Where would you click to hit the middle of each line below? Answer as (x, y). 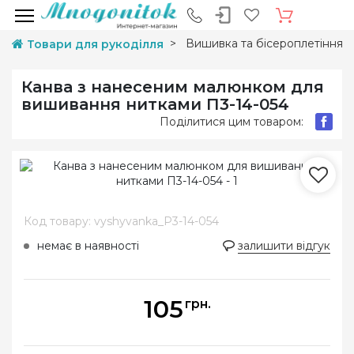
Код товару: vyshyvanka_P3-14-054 (121, 221)
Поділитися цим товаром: (232, 121)
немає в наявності (88, 246)
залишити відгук (284, 246)
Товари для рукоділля (95, 44)
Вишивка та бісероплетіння (264, 43)
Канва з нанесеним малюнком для (173, 87)
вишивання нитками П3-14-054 (155, 104)
